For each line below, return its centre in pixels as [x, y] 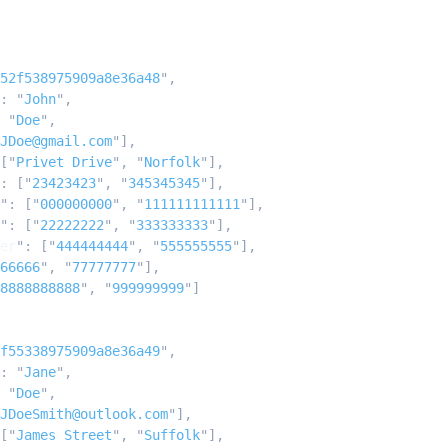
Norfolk [172, 161]
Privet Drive [64, 161]
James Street [64, 434]
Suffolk [172, 434]
